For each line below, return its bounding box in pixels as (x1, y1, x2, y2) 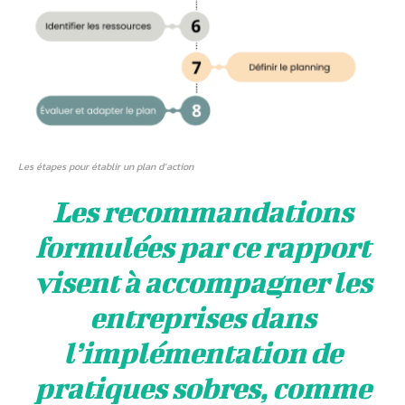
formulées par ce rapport (35, 230, 370, 264)
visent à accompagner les (33, 265, 372, 299)
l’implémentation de (63, 335, 342, 370)
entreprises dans (89, 300, 316, 334)
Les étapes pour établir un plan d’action (18, 159, 193, 174)
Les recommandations (52, 194, 353, 229)
